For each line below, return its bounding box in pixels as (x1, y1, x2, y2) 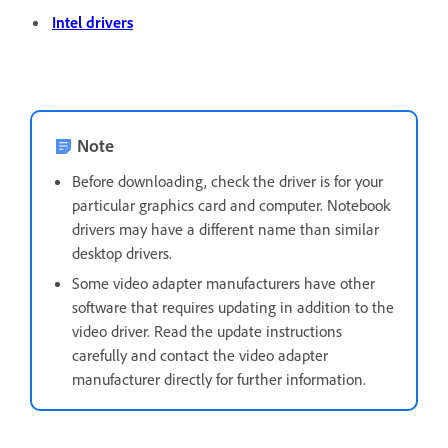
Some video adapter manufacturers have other (72, 272, 375, 293)
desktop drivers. (72, 242, 172, 263)
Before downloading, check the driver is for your (72, 170, 383, 191)
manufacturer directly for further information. (72, 368, 366, 389)
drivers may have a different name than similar (72, 218, 379, 239)
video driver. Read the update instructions (72, 320, 342, 341)
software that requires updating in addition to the (72, 296, 394, 317)
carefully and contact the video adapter (72, 344, 328, 365)
